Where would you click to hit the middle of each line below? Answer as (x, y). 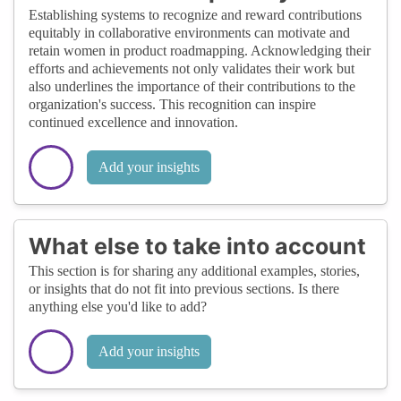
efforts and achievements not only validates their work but (192, 68)
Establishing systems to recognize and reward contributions (195, 14)
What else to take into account (197, 246)
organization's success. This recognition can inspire (172, 104)
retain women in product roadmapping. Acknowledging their (200, 50)
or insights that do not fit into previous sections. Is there (184, 288)
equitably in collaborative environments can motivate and (189, 32)
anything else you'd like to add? (118, 306)
